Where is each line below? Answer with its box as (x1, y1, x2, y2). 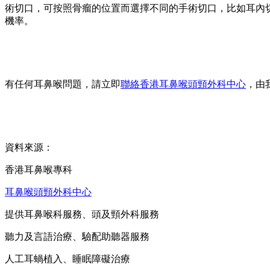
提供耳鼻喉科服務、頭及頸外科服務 (5, 209, 159, 220)
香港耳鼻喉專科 (5, 165, 72, 175)
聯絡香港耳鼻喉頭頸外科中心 (121, 79, 246, 90)
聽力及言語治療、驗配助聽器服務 (5, 231, 149, 242)
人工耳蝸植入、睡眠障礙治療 (5, 254, 130, 265)
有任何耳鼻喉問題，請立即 (5, 79, 121, 90)
